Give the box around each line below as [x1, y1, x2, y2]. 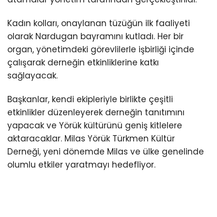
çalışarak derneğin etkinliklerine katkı [7, 56, 159, 68]
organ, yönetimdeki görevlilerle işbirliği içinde [7, 43, 194, 55]
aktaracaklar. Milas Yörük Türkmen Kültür [7, 132, 175, 144]
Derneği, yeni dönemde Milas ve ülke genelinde [7, 145, 204, 157]
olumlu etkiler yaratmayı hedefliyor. [7, 158, 155, 170]
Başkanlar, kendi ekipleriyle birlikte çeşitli [7, 93, 173, 105]
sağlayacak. [7, 69, 58, 81]
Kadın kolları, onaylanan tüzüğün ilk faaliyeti [7, 17, 190, 29]
